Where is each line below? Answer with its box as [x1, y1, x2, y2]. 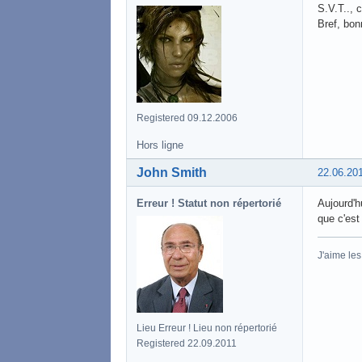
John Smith [137, 166, 207, 180]
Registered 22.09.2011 [137, 338, 237, 350]
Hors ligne [137, 139, 183, 152]
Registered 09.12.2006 [137, 112, 238, 124]
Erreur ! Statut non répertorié [137, 197, 281, 210]
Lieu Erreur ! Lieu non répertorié [137, 322, 277, 335]
